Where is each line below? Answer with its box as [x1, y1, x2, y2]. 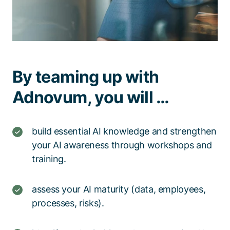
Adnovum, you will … [12, 87, 169, 107]
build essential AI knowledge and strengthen [32, 126, 217, 137]
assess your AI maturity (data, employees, [32, 184, 206, 195]
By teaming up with [12, 67, 159, 87]
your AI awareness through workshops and [32, 140, 212, 150]
